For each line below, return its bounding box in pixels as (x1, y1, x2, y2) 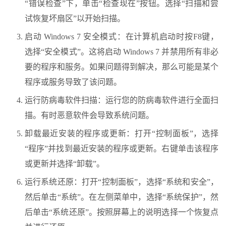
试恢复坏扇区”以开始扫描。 (25, 14, 125, 23)
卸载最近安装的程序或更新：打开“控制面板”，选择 (25, 129, 218, 138)
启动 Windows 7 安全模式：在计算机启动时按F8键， (25, 32, 218, 41)
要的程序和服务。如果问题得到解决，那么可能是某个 (25, 63, 218, 72)
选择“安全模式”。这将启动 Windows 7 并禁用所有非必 (25, 47, 218, 56)
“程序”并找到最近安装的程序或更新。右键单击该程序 (25, 144, 218, 153)
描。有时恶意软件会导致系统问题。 (25, 111, 154, 120)
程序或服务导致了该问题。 (25, 78, 122, 87)
